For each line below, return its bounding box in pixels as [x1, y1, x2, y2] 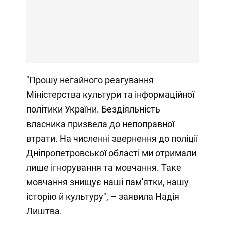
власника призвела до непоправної [26, 119, 174, 130]
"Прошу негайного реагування [26, 75, 154, 86]
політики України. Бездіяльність [26, 104, 160, 115]
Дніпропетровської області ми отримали [26, 148, 196, 159]
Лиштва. [26, 206, 62, 217]
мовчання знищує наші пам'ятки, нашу [26, 177, 189, 188]
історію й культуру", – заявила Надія [26, 191, 179, 202]
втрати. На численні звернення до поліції [26, 133, 198, 144]
